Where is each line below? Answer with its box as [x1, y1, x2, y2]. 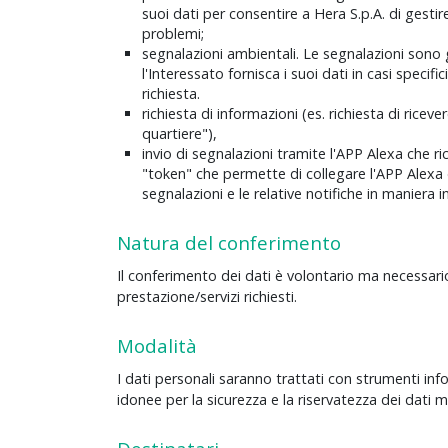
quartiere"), [142, 124, 217, 144]
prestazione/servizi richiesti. [117, 287, 297, 307]
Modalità [117, 333, 197, 359]
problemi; [142, 24, 204, 44]
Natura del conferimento [117, 230, 341, 256]
